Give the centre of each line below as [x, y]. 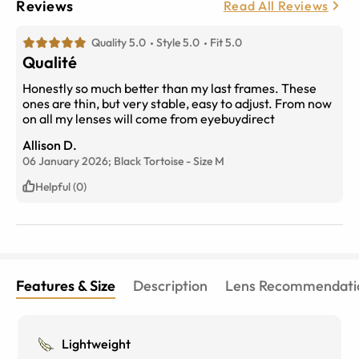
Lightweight [97, 343]
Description [170, 285]
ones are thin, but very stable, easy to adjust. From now [177, 103]
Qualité [50, 62]
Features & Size [66, 285]
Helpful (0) [61, 186]
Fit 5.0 [226, 42]
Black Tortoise [149, 161]
